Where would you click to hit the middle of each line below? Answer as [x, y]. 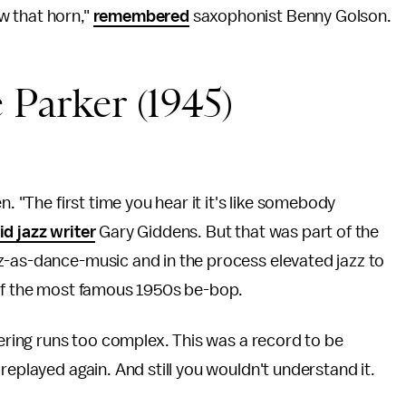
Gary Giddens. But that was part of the [237, 232]
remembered [141, 16]
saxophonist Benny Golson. [290, 16]
